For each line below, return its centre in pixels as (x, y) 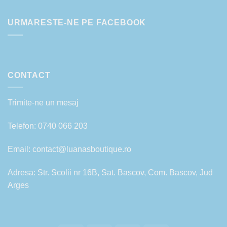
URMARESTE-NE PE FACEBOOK (77, 23)
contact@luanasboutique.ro (82, 149)
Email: (20, 149)
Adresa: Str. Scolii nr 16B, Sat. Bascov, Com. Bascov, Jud (110, 172)
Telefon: (23, 126)
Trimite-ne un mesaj (43, 103)
